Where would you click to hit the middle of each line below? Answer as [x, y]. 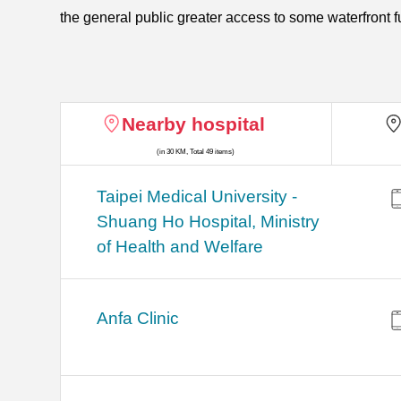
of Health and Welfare [180, 247]
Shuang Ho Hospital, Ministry [209, 222]
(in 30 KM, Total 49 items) [196, 152]
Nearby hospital [193, 124]
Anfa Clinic [138, 319]
